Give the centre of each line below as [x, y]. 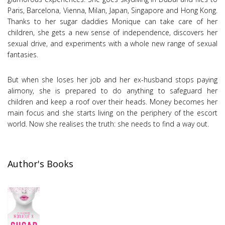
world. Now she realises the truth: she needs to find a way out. [108, 124]
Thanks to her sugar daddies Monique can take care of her [113, 21]
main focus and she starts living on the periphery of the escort [113, 113]
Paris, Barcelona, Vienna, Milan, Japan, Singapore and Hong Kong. [113, 10]
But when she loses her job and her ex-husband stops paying [113, 79]
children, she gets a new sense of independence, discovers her [113, 32]
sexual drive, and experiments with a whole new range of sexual [113, 43]
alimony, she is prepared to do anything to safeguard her [113, 90]
